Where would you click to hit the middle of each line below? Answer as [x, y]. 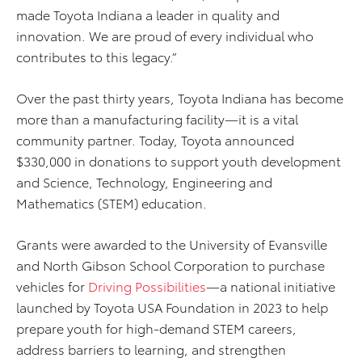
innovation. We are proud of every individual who [165, 36]
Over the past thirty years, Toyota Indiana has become [180, 98]
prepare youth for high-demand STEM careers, [156, 328]
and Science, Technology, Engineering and [144, 182]
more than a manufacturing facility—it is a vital [157, 119]
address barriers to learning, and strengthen [151, 349]
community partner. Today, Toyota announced [155, 140]
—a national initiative [271, 286]
